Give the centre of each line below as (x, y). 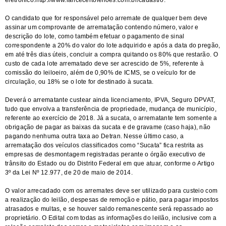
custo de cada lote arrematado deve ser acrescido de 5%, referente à (105, 64)
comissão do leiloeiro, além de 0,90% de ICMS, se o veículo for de (101, 73)
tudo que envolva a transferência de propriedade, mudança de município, (111, 109)
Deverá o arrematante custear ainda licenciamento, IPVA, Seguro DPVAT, (110, 100)
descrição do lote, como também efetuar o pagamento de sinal (95, 36)
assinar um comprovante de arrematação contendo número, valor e (102, 27)
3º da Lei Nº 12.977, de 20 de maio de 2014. (69, 173)
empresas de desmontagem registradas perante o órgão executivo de (105, 154)
